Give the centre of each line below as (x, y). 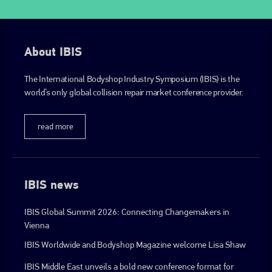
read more (56, 126)
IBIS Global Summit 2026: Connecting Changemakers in (127, 212)
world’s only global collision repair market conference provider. (134, 92)
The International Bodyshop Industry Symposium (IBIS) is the (132, 79)
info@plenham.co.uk (101, 19)
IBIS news (52, 185)
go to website (101, 61)
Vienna (37, 225)
